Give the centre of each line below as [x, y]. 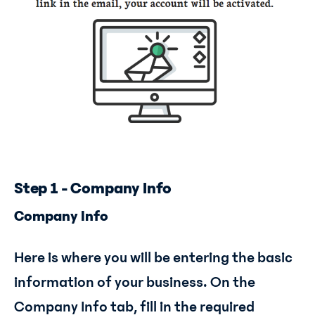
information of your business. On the [135, 283]
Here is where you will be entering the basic [153, 258]
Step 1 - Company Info [93, 189]
